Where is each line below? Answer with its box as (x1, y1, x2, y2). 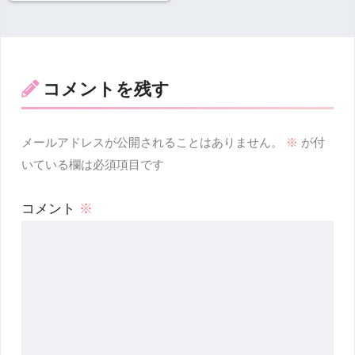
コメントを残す (42, 79, 170, 100)
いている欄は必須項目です (21, 158, 164, 172)
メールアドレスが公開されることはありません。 (21, 136, 283, 150)
